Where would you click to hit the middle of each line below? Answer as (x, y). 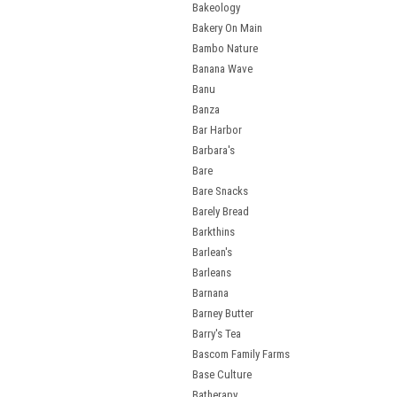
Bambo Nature (225, 48)
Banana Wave (222, 69)
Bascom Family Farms (241, 354)
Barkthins (214, 232)
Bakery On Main (227, 28)
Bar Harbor (217, 130)
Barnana (210, 293)
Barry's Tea (217, 334)
